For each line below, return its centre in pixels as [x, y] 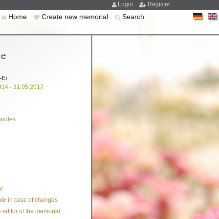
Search [133, 17]
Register [159, 4]
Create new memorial [76, 17]
